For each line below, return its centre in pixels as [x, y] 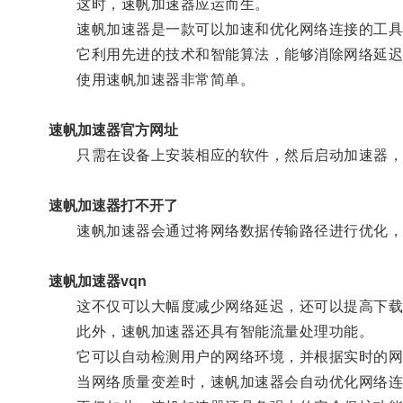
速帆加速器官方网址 [113, 130]
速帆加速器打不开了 [113, 205]
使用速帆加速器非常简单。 [152, 79]
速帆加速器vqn [97, 281]
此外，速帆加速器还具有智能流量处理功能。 [211, 331]
